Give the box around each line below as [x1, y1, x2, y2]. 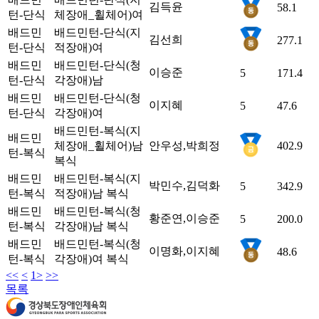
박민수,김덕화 [149, 179, 220, 192]
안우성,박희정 [149, 139, 220, 152]
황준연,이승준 [149, 211, 220, 224]
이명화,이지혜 [149, 244, 220, 257]
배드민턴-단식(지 [54, 26, 141, 38]
